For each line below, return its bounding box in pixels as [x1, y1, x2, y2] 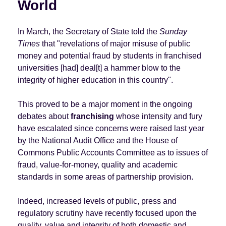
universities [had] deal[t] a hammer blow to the [17, 63, 181, 72]
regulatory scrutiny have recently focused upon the [17, 208, 197, 217]
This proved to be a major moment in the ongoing [17, 99, 192, 108]
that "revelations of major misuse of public [39, 39, 190, 48]
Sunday [159, 27, 187, 36]
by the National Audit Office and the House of [17, 136, 178, 145]
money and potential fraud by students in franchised [17, 51, 201, 60]
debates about [17, 111, 71, 121]
